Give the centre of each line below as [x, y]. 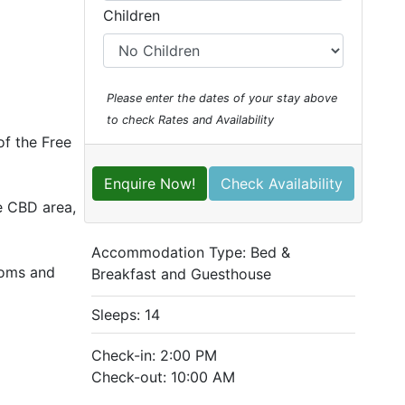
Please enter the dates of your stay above [221, 98]
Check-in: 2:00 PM [154, 355]
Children [131, 15]
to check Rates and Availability [190, 120]
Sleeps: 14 [125, 315]
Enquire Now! [149, 184]
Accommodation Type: [170, 252]
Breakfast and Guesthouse [181, 274]
